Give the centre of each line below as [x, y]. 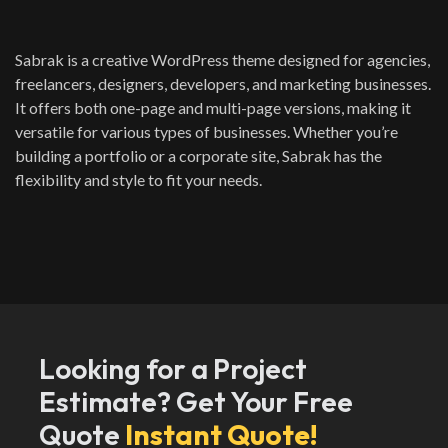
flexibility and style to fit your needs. [138, 179]
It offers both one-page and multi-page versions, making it [213, 107]
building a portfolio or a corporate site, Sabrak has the [198, 155]
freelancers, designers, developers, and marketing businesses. [223, 83]
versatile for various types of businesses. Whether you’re [206, 131]
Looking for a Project [173, 368]
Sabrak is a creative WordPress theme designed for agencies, [222, 59]
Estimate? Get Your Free [196, 401]
